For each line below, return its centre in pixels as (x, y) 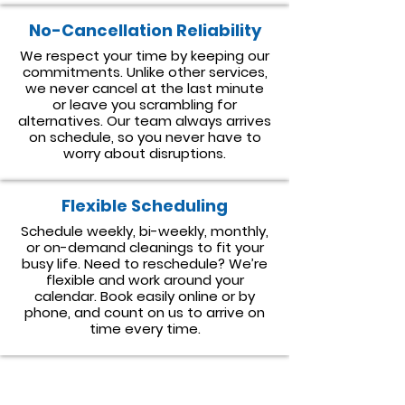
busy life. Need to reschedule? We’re (145, 264)
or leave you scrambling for (145, 104)
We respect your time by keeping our (145, 56)
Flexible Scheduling (145, 206)
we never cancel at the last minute (145, 88)
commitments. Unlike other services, (145, 72)
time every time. (145, 329)
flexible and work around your (145, 280)
